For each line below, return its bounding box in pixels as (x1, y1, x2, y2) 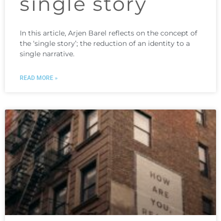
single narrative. (20, 49, 74, 58)
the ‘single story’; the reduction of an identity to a (20, 38, 190, 48)
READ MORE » (20, 74, 58, 81)
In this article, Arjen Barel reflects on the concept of (20, 28, 197, 37)
